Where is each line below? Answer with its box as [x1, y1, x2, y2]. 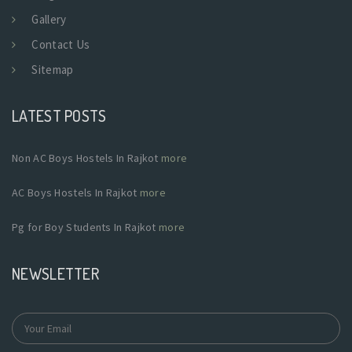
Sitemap [31, 61, 74, 77]
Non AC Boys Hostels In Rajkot [12, 150, 162, 165]
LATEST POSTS [12, 104, 107, 126]
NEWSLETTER [12, 262, 99, 284]
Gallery [31, 11, 67, 27]
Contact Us [31, 36, 90, 52]
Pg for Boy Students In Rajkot [12, 219, 159, 234]
